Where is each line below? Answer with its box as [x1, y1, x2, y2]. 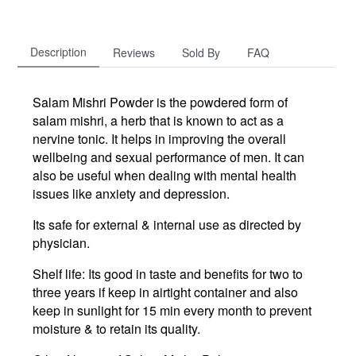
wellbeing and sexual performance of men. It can [33, 147, 304, 166]
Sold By [182, 44, 220, 60]
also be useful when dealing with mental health [33, 165, 296, 184]
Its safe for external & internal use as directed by [33, 215, 301, 234]
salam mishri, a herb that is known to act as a [33, 110, 284, 130]
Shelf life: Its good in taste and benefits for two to [33, 264, 303, 283]
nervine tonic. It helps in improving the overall [33, 129, 286, 148]
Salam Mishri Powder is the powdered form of [33, 92, 288, 111]
